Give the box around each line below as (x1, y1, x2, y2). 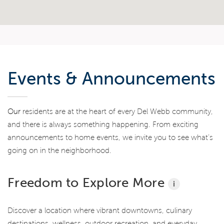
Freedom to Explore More (7, 175, 168, 190)
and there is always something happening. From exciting (7, 120, 198, 129)
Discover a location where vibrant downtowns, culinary (7, 206, 192, 214)
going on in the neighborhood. (7, 146, 111, 155)
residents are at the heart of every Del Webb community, (20, 107, 213, 116)
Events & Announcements (7, 69, 215, 88)
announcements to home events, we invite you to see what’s (7, 133, 213, 142)
